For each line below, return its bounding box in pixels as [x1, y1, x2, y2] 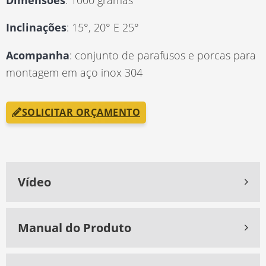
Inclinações [6, 20, 66, 35]
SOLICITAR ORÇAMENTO [21, 105, 140, 119]
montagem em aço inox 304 [6, 65, 142, 80]
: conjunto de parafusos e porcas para [69, 47, 256, 62]
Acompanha [6, 47, 69, 62]
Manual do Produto [18, 219, 131, 236]
